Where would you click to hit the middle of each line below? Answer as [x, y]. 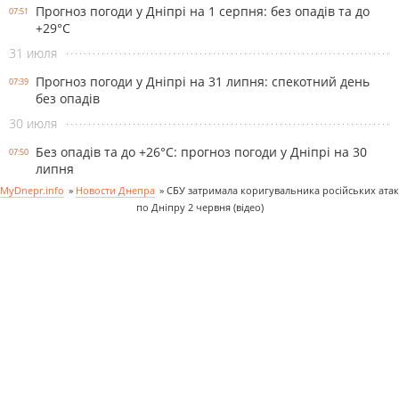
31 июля [33, 53]
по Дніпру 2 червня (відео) [199, 207]
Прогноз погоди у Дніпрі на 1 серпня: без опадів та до [203, 11]
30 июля [33, 123]
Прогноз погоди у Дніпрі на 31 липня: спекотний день [203, 81]
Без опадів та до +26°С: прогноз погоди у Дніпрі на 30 [201, 151]
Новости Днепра [115, 190]
